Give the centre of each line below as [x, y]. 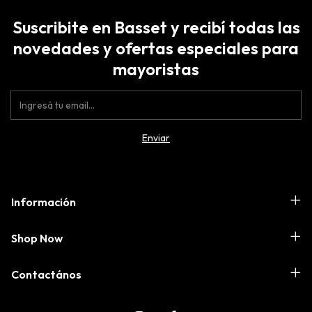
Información [44, 202]
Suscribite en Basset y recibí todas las [156, 27]
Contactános [46, 274]
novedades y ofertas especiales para [156, 48]
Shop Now [37, 238]
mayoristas [156, 69]
